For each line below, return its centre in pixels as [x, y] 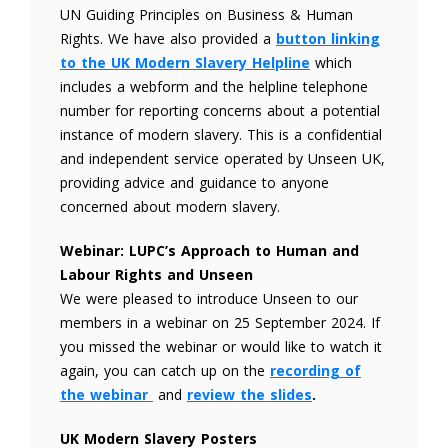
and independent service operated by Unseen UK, [222, 158]
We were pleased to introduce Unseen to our [209, 298]
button [301, 38]
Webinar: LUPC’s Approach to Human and [209, 250]
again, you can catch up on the [165, 370]
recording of [315, 370]
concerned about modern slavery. [170, 206]
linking [355, 38]
